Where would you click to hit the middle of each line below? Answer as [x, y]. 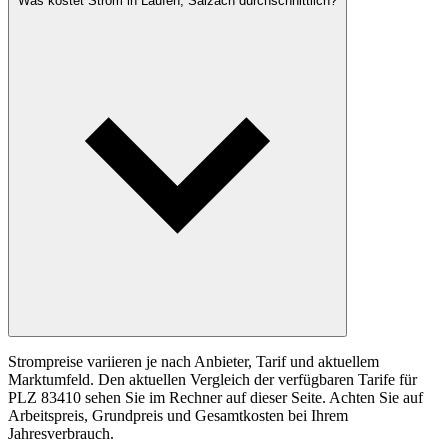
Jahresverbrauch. [61, 434]
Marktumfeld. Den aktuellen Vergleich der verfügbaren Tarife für [212, 380]
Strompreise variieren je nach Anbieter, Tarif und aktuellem [193, 362]
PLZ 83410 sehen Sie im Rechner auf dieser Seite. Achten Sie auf [215, 398]
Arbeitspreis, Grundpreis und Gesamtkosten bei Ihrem [178, 416]
